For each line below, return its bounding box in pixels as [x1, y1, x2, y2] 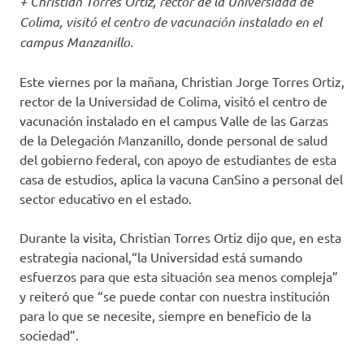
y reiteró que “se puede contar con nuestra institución [19, 288, 330, 305]
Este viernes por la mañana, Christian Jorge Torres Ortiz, [19, 73, 344, 90]
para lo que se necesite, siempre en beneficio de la [19, 307, 311, 324]
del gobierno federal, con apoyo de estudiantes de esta [19, 151, 336, 168]
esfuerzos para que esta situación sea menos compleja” [19, 268, 338, 285]
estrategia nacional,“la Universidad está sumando [19, 249, 302, 266]
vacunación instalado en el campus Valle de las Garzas [19, 112, 328, 129]
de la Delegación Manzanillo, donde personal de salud [19, 132, 327, 149]
